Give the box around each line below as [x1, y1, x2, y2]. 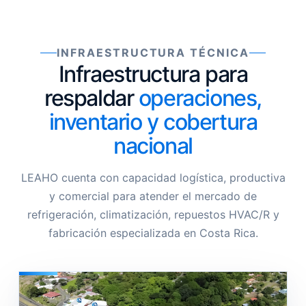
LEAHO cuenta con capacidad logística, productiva [20, 171, 286, 184]
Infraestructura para [58, 61, 248, 87]
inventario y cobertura [48, 109, 258, 135]
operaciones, [138, 85, 262, 111]
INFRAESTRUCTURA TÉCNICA [57, 46, 249, 59]
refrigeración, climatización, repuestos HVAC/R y [27, 208, 279, 221]
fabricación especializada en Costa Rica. [48, 226, 258, 240]
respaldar [44, 85, 139, 111]
